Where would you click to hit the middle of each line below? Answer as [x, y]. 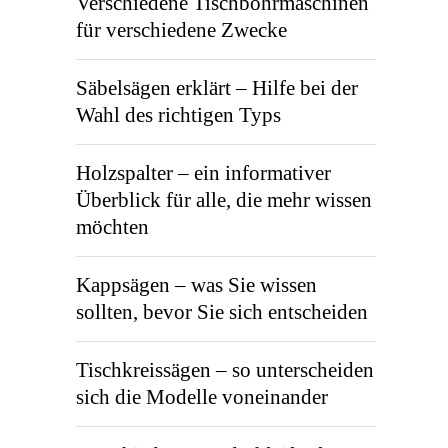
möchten [112, 227]
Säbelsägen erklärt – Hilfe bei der [217, 88]
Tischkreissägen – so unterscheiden [225, 370]
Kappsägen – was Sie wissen [196, 285]
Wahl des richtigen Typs [178, 115]
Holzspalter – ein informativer [203, 173]
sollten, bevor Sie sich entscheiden [222, 312]
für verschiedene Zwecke [181, 30]
